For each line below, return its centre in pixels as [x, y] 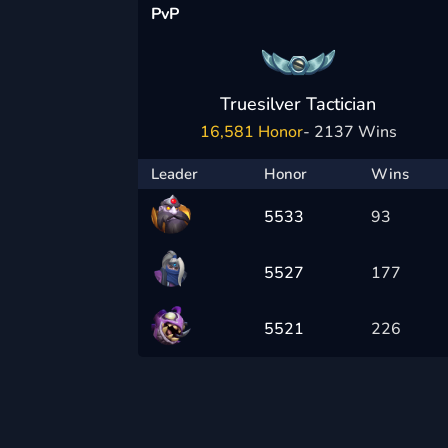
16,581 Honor [251, 131]
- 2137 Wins [349, 131]
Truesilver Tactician [298, 103]
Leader [174, 173]
